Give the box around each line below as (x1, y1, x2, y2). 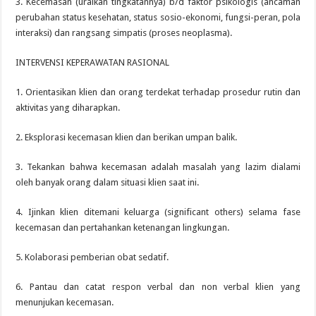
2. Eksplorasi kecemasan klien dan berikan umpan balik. (16, 132, 238, 142)
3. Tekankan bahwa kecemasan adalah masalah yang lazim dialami (16, 162, 300, 172)
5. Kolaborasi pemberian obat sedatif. (16, 252, 169, 262)
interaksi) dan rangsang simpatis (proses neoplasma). (16, 28, 233, 38)
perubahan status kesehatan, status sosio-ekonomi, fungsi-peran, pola (16, 12, 300, 23)
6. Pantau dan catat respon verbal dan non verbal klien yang (16, 281, 300, 292)
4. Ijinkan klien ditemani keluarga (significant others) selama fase (16, 207, 300, 217)
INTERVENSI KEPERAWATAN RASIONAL (16, 57, 170, 68)
